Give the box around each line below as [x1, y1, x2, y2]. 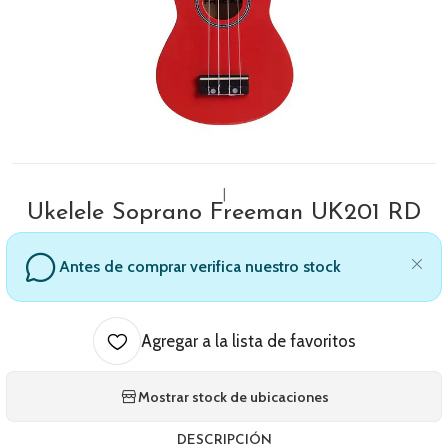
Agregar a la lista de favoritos [140, 331, 356, 351]
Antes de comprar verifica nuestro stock [59, 257, 341, 276]
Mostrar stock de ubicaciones [137, 387, 329, 406]
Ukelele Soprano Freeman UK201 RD [27, 201, 421, 225]
